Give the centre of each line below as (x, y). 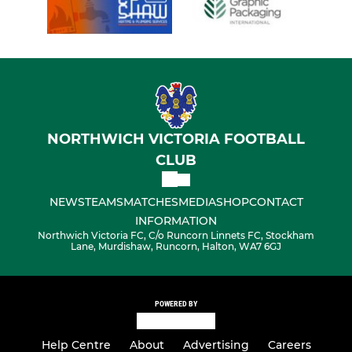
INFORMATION (176, 221)
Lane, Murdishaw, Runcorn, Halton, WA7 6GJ (176, 247)
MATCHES (150, 202)
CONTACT (276, 202)
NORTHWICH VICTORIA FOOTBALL (176, 139)
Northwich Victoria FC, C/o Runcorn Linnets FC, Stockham (176, 236)
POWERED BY (176, 304)
